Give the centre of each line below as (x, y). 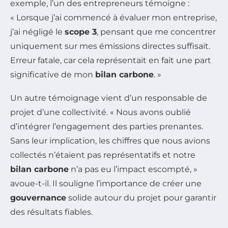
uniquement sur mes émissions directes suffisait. (110, 46)
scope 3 (81, 32)
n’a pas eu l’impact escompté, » (133, 169)
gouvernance (38, 197)
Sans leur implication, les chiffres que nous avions (110, 140)
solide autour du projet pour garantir (141, 197)
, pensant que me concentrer (156, 32)
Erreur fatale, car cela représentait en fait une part (111, 60)
